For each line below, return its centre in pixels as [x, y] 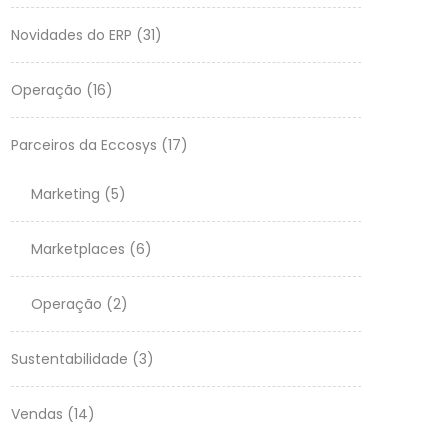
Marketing [65, 194]
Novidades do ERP [71, 35]
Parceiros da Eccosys [84, 145]
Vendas [37, 414]
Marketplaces [78, 249]
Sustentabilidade [69, 359]
